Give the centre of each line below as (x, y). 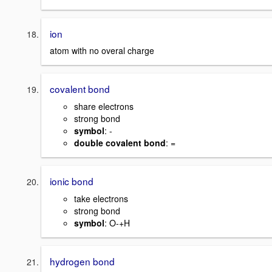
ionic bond (72, 181)
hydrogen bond (82, 261)
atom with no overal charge (102, 51)
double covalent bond (120, 143)
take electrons (101, 198)
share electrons (104, 107)
